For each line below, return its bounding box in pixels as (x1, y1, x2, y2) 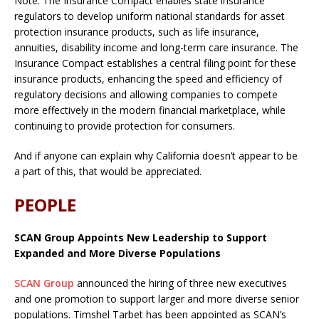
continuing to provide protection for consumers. (14, 118, 235, 132)
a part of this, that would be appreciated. (14, 164, 202, 178)
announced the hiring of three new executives (74, 276, 287, 290)
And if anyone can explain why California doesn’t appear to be (14, 148, 298, 162)
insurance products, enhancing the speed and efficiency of (14, 71, 282, 85)
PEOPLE (14, 192, 76, 216)
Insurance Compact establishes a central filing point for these (14, 56, 296, 70)
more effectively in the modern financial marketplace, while (14, 103, 286, 117)
